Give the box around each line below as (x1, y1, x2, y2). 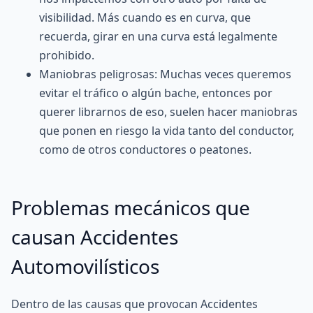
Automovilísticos (11, 253, 159, 279)
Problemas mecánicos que (11, 194, 250, 221)
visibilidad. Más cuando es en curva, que (39, 10, 251, 25)
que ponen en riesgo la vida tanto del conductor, (39, 123, 294, 138)
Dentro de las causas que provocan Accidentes (11, 296, 258, 312)
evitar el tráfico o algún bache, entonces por (39, 85, 272, 101)
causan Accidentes (11, 224, 178, 250)
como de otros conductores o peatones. (39, 142, 252, 157)
